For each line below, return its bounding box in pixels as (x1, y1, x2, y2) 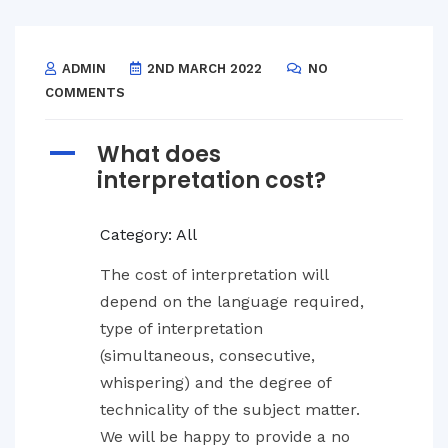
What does (97, 139, 221, 170)
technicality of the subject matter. (100, 400, 360, 419)
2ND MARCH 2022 (143, 61, 262, 76)
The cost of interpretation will (100, 265, 328, 284)
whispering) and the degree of (100, 373, 331, 392)
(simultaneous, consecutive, (100, 346, 315, 365)
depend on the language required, (100, 292, 364, 311)
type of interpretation (100, 319, 263, 338)
